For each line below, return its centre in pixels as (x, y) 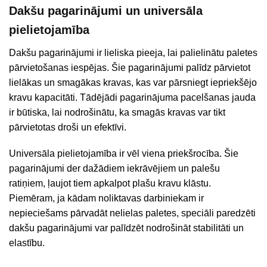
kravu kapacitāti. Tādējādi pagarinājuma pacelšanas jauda (132, 97)
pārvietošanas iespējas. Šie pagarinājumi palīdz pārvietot (130, 68)
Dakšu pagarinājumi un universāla (106, 11)
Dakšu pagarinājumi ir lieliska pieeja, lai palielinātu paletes (133, 53)
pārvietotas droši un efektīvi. (68, 127)
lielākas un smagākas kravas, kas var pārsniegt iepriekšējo (133, 83)
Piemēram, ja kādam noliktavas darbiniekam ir (106, 198)
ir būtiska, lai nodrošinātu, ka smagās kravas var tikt (117, 112)
